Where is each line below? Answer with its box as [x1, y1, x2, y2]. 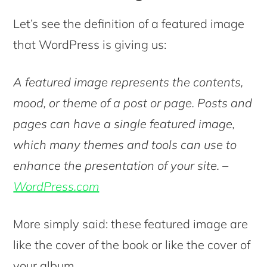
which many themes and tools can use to [13, 137, 237, 153]
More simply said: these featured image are [13, 216, 249, 232]
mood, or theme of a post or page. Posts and [13, 95, 253, 111]
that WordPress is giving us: [13, 37, 167, 52]
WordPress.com [13, 179, 100, 194]
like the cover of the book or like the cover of [13, 237, 251, 253]
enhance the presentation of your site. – [13, 158, 229, 173]
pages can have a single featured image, [13, 116, 235, 132]
